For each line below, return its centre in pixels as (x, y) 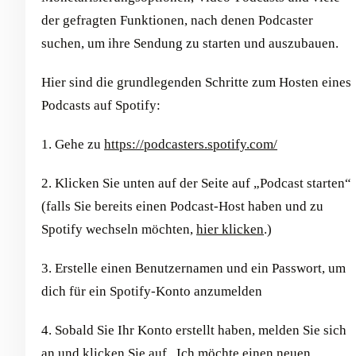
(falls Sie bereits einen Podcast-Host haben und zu (182, 206)
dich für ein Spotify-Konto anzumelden (152, 291)
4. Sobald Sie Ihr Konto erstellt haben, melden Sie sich (194, 330)
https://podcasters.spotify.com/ (191, 144)
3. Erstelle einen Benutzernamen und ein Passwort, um (193, 268)
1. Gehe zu (73, 144)
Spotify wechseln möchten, (119, 229)
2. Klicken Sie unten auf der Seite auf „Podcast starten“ (196, 183)
